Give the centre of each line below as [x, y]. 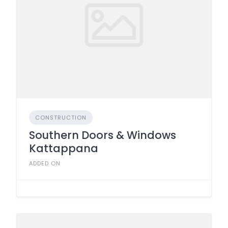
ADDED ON [45, 163]
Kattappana [64, 148]
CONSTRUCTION [61, 117]
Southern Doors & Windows [103, 135]
